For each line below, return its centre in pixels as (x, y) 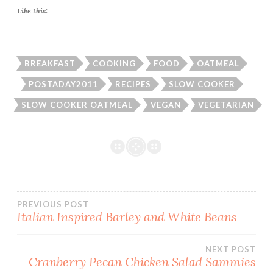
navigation (75, 241)
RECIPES (133, 84)
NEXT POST (231, 250)
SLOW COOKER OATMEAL (77, 105)
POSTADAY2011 (63, 84)
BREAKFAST (50, 64)
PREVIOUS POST (53, 204)
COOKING (114, 64)
